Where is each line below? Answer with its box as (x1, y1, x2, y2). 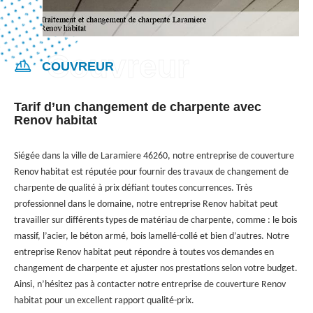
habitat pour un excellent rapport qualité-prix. (14, 295, 194, 306)
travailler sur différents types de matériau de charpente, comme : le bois (14, 214, 297, 226)
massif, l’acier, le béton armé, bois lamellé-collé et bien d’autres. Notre (14, 231, 289, 242)
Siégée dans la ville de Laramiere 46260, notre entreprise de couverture (14, 150, 294, 161)
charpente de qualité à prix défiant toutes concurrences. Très (14, 182, 252, 194)
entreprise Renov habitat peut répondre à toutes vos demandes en (14, 247, 274, 258)
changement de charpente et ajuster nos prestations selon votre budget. (14, 263, 298, 274)
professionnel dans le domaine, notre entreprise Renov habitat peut (14, 198, 278, 210)
